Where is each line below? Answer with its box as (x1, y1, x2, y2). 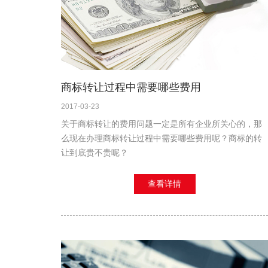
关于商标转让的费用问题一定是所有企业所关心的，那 (61, 119, 262, 129)
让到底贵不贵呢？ (61, 148, 128, 158)
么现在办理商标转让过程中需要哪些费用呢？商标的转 (61, 133, 262, 144)
